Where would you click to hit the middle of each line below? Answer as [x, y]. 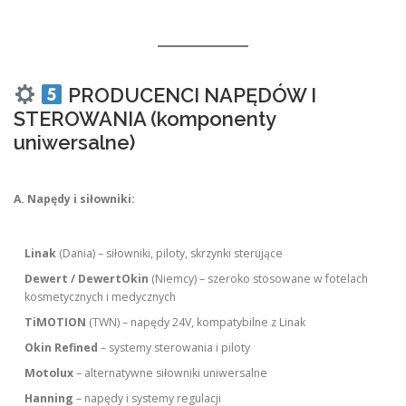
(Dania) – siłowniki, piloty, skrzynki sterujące [170, 254]
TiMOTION [56, 323]
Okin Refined [62, 348]
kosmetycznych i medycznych [101, 297]
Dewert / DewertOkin [87, 279]
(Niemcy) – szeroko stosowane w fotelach [259, 279]
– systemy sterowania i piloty [174, 348]
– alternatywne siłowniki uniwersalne [171, 373]
